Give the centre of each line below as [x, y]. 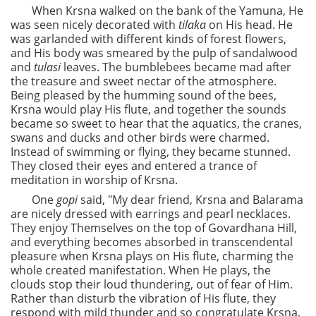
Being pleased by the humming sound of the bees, [144, 95]
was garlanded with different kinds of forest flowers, [148, 39]
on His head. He [249, 25]
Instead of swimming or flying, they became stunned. [151, 152]
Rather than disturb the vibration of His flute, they [143, 298]
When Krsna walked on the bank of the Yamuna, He [168, 11]
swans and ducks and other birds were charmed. [140, 138]
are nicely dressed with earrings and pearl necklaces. [151, 214]
